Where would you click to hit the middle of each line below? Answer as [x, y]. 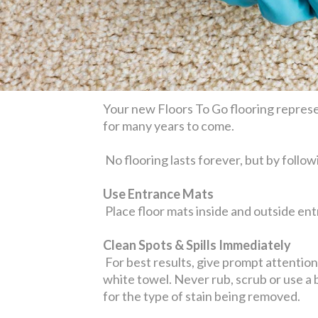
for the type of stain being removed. [203, 296]
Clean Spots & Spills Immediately [198, 245]
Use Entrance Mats [160, 193]
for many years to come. [169, 125]
